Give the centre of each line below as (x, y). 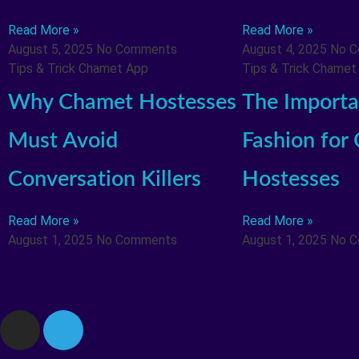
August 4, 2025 (286, 50)
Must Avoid (63, 140)
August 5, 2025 (52, 50)
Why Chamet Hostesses (122, 102)
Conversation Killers (105, 179)
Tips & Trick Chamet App (78, 69)
